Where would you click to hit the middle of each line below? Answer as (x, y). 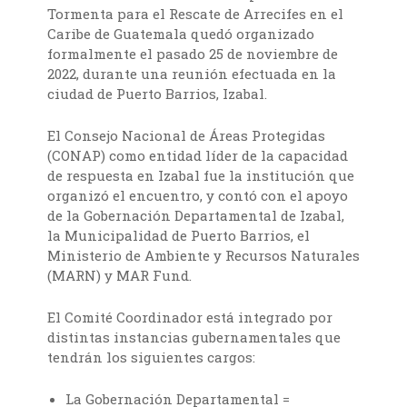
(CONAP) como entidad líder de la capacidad (198, 156)
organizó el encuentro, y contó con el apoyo (198, 196)
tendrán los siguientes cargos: (152, 357)
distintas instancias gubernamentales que (194, 338)
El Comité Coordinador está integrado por (190, 318)
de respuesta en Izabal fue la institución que (201, 176)
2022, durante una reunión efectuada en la (192, 74)
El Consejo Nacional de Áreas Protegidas (187, 136)
